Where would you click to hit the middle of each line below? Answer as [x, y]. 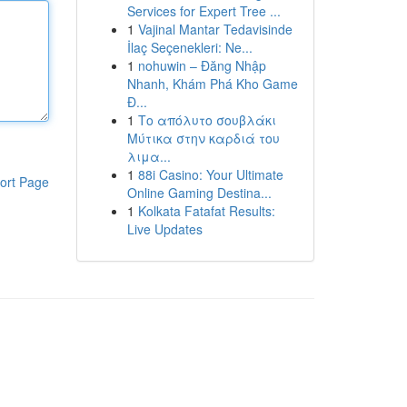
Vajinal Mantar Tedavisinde [215, 29]
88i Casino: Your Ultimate [210, 174]
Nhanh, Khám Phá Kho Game [212, 84]
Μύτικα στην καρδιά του [203, 138]
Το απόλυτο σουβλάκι [207, 120]
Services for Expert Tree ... [203, 11]
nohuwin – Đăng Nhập [202, 65]
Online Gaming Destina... [199, 193]
